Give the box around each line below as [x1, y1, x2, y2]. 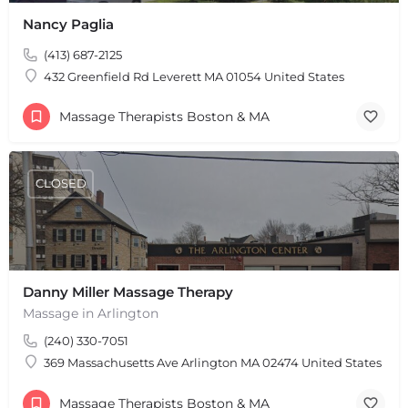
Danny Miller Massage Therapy [23, 282, 233, 301]
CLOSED [35, 176, 87, 191]
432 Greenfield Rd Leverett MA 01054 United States [44, 68, 344, 84]
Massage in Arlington [23, 304, 158, 321]
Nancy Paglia [23, 15, 114, 33]
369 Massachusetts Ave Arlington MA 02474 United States [44, 354, 382, 370]
